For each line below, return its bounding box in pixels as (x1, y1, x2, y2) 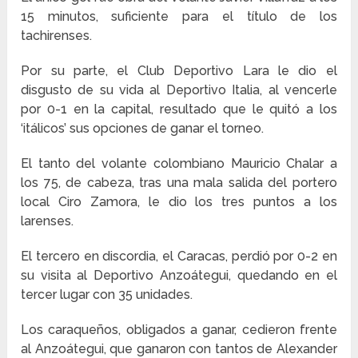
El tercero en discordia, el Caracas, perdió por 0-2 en (21, 248, 337, 264)
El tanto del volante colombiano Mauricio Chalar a (21, 155, 337, 171)
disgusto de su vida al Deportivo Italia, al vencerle (21, 82, 337, 97)
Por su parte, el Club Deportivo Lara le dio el (21, 62, 337, 78)
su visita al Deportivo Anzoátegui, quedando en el (21, 267, 337, 283)
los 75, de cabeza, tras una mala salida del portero (21, 174, 337, 190)
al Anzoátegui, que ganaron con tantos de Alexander (21, 340, 337, 356)
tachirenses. (21, 27, 93, 43)
